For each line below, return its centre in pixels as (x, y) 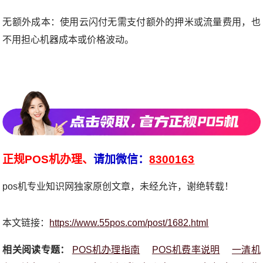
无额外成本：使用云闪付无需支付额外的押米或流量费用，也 (131, 22)
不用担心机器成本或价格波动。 (68, 40)
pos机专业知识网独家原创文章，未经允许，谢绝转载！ (118, 186)
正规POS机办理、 (48, 159)
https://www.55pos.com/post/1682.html (129, 222)
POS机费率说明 (186, 249)
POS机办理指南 (106, 249)
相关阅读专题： (36, 249)
